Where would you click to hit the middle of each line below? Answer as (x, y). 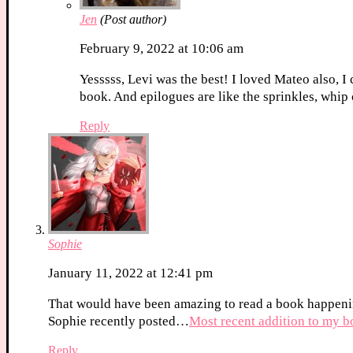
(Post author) (133, 20)
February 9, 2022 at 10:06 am (162, 49)
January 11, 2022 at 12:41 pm (130, 273)
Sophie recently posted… (119, 321)
